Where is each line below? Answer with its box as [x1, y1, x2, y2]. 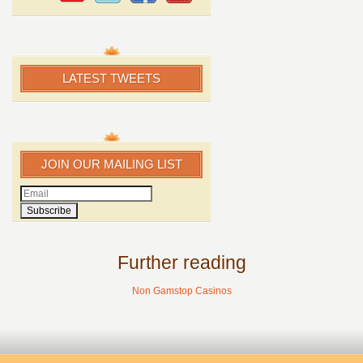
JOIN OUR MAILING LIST [41, 157, 182, 172]
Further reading [117, 252, 246, 274]
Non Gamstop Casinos [131, 285, 232, 297]
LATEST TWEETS [62, 71, 160, 86]
